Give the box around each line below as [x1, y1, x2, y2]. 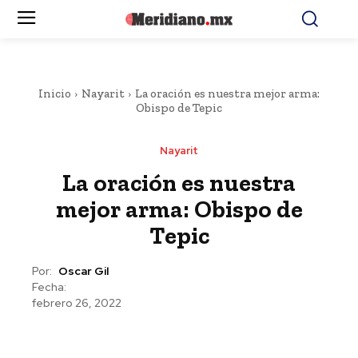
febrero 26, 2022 [32, 296, 121, 311]
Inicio [38, 86, 71, 101]
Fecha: [32, 280, 66, 294]
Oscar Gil [58, 264, 109, 279]
